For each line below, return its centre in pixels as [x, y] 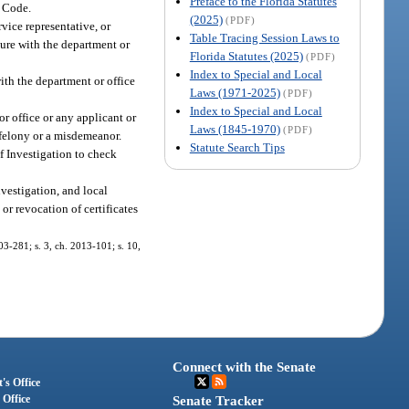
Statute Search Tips [237, 147]
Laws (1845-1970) [235, 129]
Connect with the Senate [245, 367]
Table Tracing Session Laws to [264, 37]
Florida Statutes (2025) [246, 56]
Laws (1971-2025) [235, 92]
